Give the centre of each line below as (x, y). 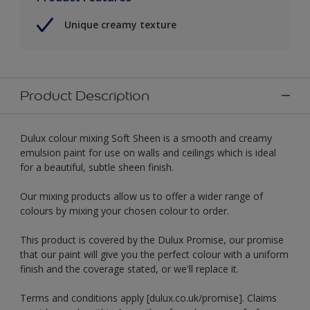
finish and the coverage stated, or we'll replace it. (129, 268)
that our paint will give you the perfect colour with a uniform (154, 254)
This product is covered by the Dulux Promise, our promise (152, 239)
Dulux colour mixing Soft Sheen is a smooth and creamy (146, 138)
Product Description (85, 95)
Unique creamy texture (120, 25)
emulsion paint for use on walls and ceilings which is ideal (148, 152)
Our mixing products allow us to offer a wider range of (142, 196)
